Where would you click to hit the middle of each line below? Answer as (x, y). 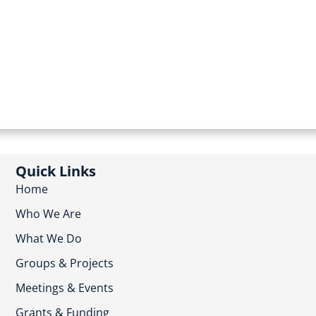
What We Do (49, 238)
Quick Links (56, 171)
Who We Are (49, 214)
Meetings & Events (65, 288)
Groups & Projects (65, 263)
